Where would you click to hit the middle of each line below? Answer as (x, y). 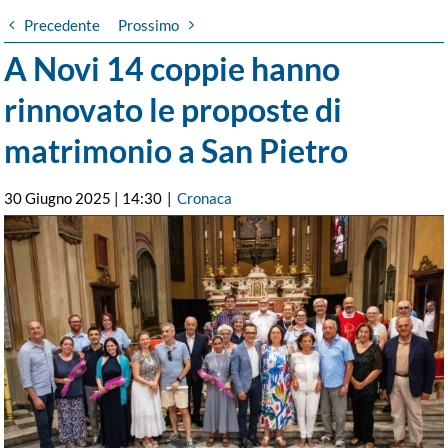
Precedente (62, 24)
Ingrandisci (40, 226)
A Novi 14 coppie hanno (172, 68)
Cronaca (205, 197)
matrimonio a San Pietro (176, 150)
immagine (35, 250)
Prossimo (149, 24)
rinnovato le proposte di (173, 109)
